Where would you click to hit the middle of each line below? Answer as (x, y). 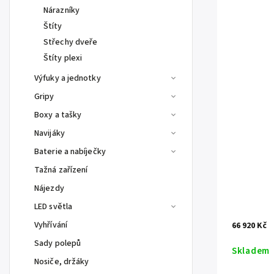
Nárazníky (61, 10)
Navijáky (50, 133)
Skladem (251, 251)
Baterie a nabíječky (70, 152)
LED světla (53, 207)
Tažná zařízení (61, 170)
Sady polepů (58, 243)
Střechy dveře (71, 42)
